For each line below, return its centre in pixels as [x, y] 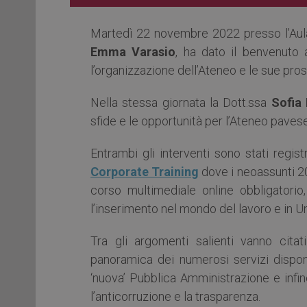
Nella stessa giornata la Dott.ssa [181, 102]
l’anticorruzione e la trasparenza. [175, 296]
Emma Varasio [133, 51]
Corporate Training [145, 171]
